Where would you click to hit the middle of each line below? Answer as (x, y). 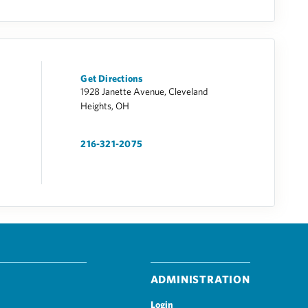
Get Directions (112, 78)
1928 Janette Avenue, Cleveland (144, 91)
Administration (200, 279)
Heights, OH (105, 106)
